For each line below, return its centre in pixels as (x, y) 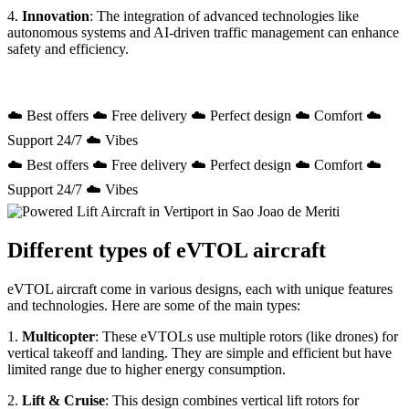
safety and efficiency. (68, 49)
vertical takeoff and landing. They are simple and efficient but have (199, 353)
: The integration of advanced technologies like (224, 16)
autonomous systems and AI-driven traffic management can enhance (203, 33)
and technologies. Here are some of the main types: (154, 306)
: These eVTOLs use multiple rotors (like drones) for (246, 337)
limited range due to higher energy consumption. (148, 370)
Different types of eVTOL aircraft (167, 251)
